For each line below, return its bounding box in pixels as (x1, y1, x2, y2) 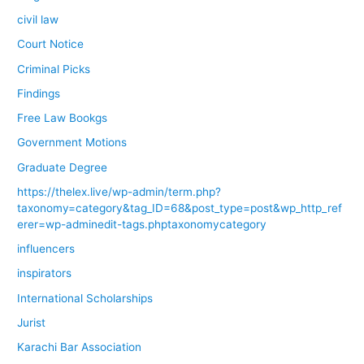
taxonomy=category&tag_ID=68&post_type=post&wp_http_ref (17, 201, 343, 214)
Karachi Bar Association (17, 340, 142, 354)
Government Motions (17, 136, 128, 149)
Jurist (17, 315, 46, 329)
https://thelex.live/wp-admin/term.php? (17, 184, 222, 198)
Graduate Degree (17, 160, 108, 174)
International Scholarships (17, 291, 154, 305)
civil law (17, 13, 59, 27)
